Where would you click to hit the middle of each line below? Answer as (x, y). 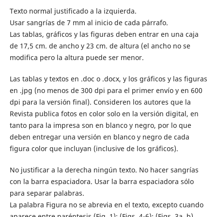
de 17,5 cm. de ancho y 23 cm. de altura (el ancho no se (100, 46)
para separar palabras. (47, 193)
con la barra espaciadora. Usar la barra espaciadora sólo (101, 182)
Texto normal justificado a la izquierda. (73, 11)
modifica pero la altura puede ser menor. (77, 58)
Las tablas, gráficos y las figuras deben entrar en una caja (104, 34)
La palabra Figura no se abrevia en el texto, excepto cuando (106, 205)
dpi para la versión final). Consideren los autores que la (100, 102)
